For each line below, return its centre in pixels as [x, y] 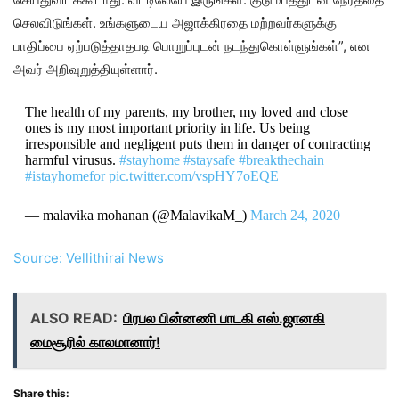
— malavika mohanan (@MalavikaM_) [137, 215]
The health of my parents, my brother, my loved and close [186, 112]
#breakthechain [281, 160]
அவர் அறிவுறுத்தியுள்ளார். [85, 69]
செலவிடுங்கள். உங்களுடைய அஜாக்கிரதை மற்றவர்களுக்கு [175, 23]
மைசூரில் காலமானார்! [95, 342]
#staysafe [209, 160]
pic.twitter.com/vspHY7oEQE [193, 176]
